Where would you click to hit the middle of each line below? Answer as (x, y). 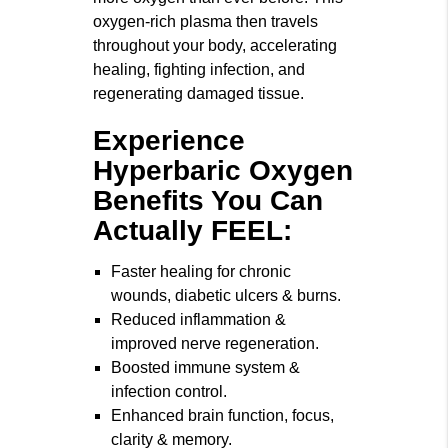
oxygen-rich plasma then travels (206, 22)
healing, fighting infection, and (199, 70)
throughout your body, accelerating (215, 46)
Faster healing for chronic (201, 272)
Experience (169, 141)
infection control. (169, 392)
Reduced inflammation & (199, 320)
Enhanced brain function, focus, (223, 416)
